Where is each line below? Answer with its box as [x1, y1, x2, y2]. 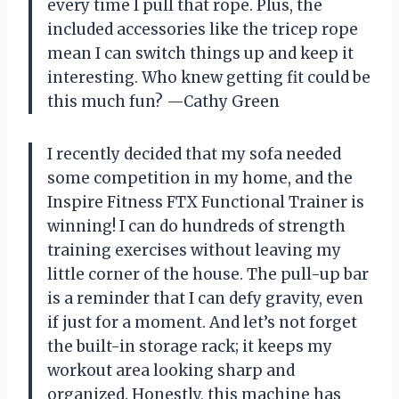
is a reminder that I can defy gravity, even [47, 288, 363, 308]
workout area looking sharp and [47, 360, 295, 380]
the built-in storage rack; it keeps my [47, 336, 332, 356]
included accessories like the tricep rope [47, 19, 358, 39]
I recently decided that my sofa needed [47, 143, 341, 164]
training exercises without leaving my [47, 240, 341, 260]
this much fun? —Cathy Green [47, 91, 280, 111]
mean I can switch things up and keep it [47, 43, 354, 63]
